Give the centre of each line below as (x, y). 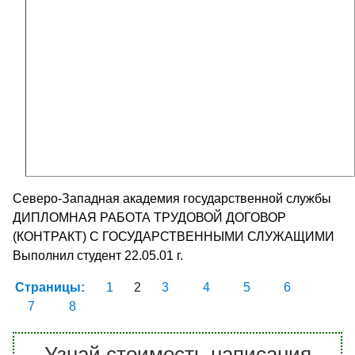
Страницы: (52, 287)
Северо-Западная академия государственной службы (172, 198)
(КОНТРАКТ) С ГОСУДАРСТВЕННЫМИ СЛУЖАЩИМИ (174, 236)
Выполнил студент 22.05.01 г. (98, 255)
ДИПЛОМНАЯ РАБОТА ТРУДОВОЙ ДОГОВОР (149, 217)
